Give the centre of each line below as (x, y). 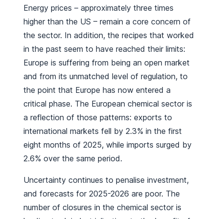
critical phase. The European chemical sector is (108, 104)
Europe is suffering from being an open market (107, 63)
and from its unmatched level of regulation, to (106, 77)
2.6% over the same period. (73, 159)
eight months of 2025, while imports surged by (108, 145)
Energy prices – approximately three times (99, 8)
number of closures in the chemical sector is (102, 208)
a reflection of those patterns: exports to (98, 118)
